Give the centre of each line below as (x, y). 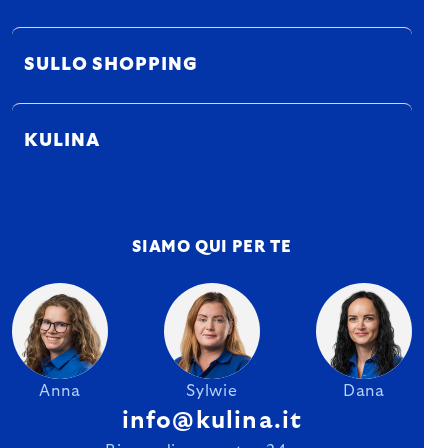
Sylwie (212, 390)
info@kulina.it (212, 420)
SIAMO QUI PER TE (212, 246)
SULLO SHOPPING (111, 64)
